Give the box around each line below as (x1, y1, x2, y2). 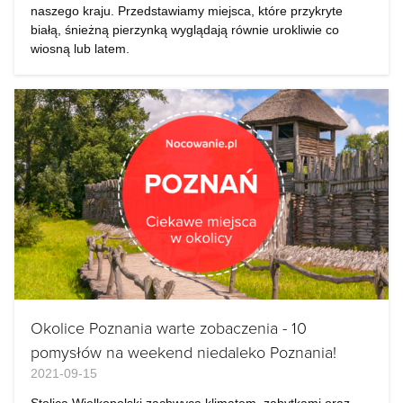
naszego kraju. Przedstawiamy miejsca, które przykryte (31, 4, 343, 18)
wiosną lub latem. (31, 41, 130, 56)
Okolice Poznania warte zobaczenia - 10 (31, 317, 307, 338)
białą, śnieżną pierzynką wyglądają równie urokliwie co (31, 22, 339, 37)
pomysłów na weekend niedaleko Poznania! (31, 341, 336, 363)
